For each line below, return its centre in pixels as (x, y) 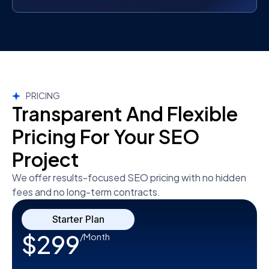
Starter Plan (78, 219)
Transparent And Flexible (125, 114)
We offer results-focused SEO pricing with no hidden (129, 178)
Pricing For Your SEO (106, 137)
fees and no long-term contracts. (86, 192)
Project (46, 159)
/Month (95, 237)
